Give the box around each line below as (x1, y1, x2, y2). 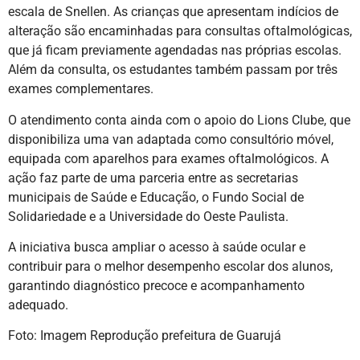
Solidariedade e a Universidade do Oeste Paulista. (8, 208, 288, 224)
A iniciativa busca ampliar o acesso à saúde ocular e (8, 239, 305, 255)
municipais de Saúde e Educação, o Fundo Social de (8, 189, 304, 205)
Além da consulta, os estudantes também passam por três (8, 62, 337, 78)
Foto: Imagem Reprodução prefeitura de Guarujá (8, 328, 281, 344)
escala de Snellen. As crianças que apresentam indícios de (8, 4, 338, 20)
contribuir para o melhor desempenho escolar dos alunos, (8, 258, 333, 274)
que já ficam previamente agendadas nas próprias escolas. (8, 43, 342, 59)
